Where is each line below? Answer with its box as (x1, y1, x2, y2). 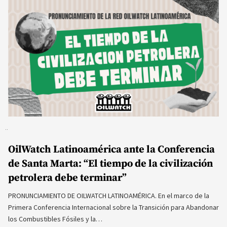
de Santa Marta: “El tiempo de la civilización (8, 157, 213, 171)
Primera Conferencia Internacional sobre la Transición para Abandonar (8, 203, 219, 212)
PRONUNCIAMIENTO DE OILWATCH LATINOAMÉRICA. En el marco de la (8, 191, 209, 201)
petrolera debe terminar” (8, 171, 127, 185)
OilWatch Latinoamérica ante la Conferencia (8, 143, 215, 157)
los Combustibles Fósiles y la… (8, 214, 102, 224)
